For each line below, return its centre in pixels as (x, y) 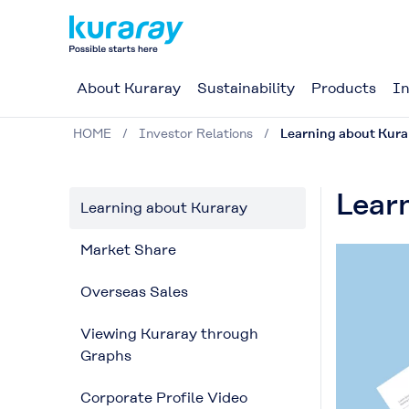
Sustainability (246, 88)
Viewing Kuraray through (169, 334)
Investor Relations (196, 133)
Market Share (128, 250)
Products (344, 88)
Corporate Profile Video (164, 398)
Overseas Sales (134, 292)
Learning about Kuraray (164, 208)
